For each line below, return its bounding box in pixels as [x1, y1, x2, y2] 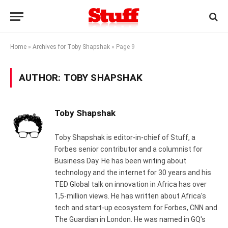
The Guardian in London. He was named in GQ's [54, 215, 206, 223]
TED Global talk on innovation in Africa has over [54, 180, 207, 188]
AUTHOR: [19, 72, 64, 83]
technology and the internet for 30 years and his [54, 168, 211, 177]
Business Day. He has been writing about [54, 157, 186, 165]
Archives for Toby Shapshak [33, 43, 110, 50]
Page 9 [116, 43, 135, 50]
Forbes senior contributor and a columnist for [54, 145, 203, 153]
